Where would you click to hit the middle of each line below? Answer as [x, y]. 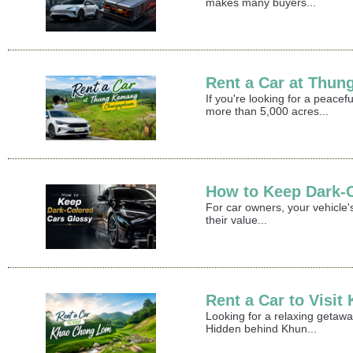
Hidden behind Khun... [262, 329]
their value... [237, 220]
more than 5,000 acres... [268, 111]
